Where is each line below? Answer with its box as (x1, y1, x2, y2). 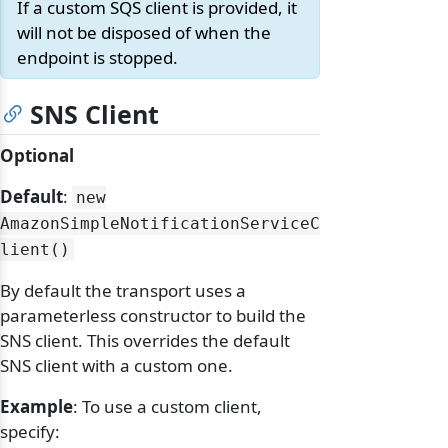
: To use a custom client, (73, 395, 262, 419)
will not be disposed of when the (17, 21, 271, 45)
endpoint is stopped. (17, 46, 178, 70)
